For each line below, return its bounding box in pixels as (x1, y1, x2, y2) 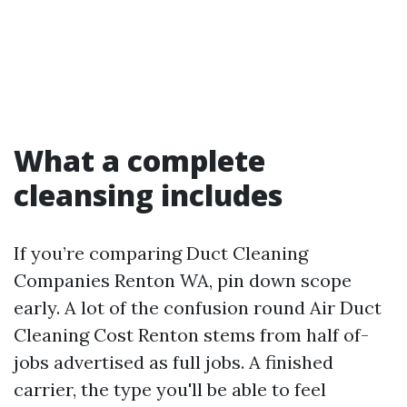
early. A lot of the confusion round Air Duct (14, 296, 382, 319)
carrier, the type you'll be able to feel (14, 378, 326, 401)
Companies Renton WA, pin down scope (14, 269, 352, 292)
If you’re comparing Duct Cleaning (14, 242, 308, 264)
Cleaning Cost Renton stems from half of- (14, 323, 369, 346)
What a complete (14, 141, 265, 180)
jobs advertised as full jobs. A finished (14, 351, 333, 373)
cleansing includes (14, 175, 283, 214)
